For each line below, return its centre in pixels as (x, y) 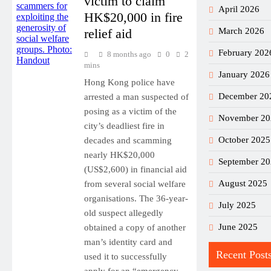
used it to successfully (125, 256)
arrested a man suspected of (136, 96)
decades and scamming (128, 140)
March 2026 (241, 31)
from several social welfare (135, 184)
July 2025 (237, 205)
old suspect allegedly (123, 213)
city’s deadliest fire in (124, 126)
